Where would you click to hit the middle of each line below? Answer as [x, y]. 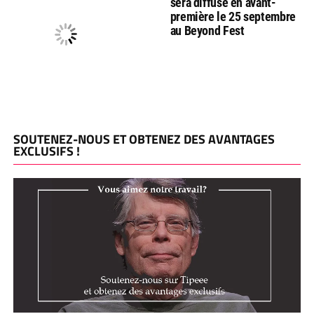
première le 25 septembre [233, 16]
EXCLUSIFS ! [46, 151]
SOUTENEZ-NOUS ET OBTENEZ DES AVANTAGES [144, 139]
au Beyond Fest [207, 30]
